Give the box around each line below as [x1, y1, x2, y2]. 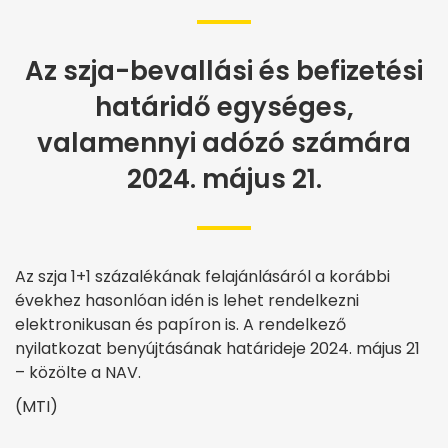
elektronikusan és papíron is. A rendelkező [15, 312, 346, 336]
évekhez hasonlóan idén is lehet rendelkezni [15, 288, 359, 312]
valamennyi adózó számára [37, 124, 411, 161]
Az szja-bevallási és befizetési [25, 52, 423, 89]
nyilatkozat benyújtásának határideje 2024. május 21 [15, 336, 420, 360]
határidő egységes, [94, 88, 354, 125]
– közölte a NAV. [15, 360, 141, 384]
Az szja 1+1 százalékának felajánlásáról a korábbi [15, 264, 390, 288]
